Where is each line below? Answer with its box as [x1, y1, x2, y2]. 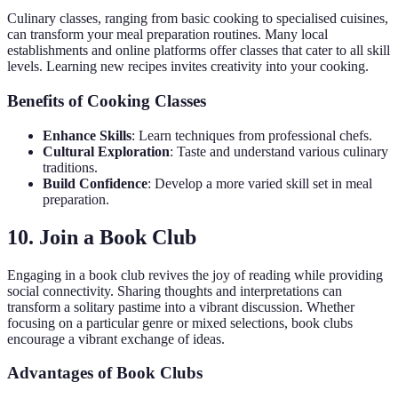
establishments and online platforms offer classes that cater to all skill [7, 43, 390, 59]
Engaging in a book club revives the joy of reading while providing [7, 267, 383, 283]
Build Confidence [43, 175, 147, 191]
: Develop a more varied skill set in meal [147, 175, 372, 191]
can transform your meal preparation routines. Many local [7, 27, 328, 43]
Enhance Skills [43, 127, 131, 143]
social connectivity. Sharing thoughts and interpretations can [7, 283, 342, 298]
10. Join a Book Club [7, 225, 196, 249]
